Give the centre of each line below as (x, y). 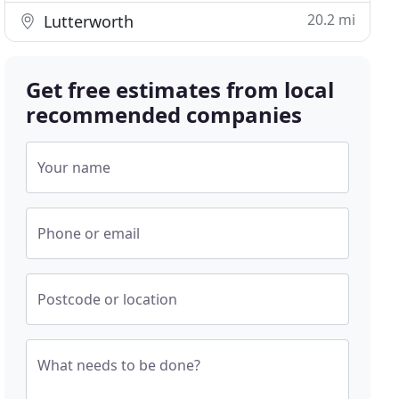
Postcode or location (108, 299)
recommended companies (164, 114)
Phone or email (89, 233)
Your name (74, 167)
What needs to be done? (119, 365)
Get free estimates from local (180, 90)
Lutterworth (87, 21)
